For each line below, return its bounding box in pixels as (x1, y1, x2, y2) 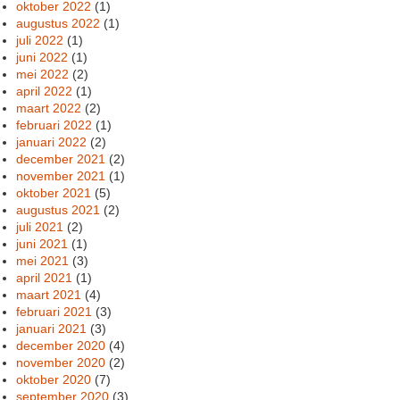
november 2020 (16, 354, 106, 370)
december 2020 (16, 337, 106, 353)
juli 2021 (16, 219, 64, 234)
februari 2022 (16, 117, 93, 132)
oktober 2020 (16, 371, 92, 387)
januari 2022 (16, 134, 87, 149)
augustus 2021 (16, 202, 101, 217)
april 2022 (16, 83, 73, 98)
